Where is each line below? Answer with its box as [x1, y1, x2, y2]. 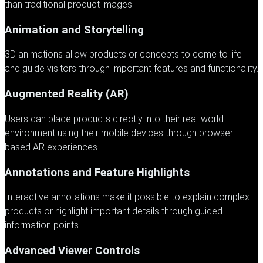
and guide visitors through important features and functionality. [5, 63, 258, 75]
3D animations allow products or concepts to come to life [5, 49, 242, 60]
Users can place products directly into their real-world [5, 113, 224, 124]
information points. [5, 220, 80, 231]
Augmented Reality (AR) [5, 87, 129, 101]
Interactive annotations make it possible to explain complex [5, 191, 249, 203]
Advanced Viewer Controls [5, 244, 140, 257]
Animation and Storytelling [5, 23, 144, 36]
